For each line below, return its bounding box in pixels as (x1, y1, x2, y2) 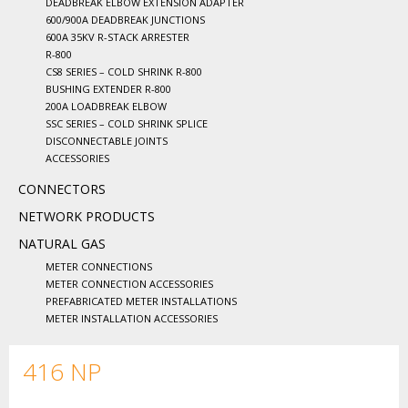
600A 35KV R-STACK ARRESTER (46, 30, 189, 44)
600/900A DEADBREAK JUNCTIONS (46, 13, 205, 26)
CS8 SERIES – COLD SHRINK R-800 (46, 65, 202, 78)
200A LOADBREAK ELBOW (46, 99, 167, 113)
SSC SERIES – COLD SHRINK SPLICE (46, 117, 208, 130)
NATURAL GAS (18, 235, 106, 252)
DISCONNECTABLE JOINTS (46, 134, 168, 148)
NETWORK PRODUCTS (18, 208, 155, 225)
